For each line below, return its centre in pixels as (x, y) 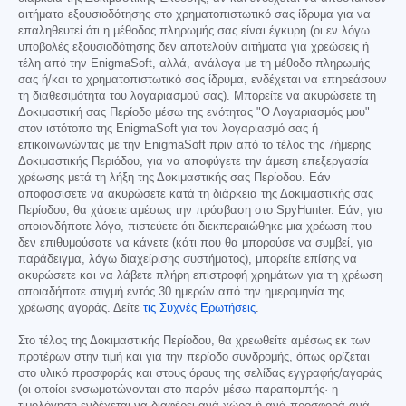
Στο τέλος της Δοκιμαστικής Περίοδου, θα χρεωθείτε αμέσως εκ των (194, 341)
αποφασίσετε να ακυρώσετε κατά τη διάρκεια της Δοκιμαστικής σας (196, 194)
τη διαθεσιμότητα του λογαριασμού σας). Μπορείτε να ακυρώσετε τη (197, 97)
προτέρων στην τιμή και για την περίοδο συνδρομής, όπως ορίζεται (194, 358)
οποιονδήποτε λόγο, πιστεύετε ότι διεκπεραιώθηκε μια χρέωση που (195, 227)
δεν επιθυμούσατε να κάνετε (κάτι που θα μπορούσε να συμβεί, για (196, 243)
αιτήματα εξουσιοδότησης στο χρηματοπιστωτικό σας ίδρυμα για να (194, 15)
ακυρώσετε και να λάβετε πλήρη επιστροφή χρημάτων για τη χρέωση (200, 276)
